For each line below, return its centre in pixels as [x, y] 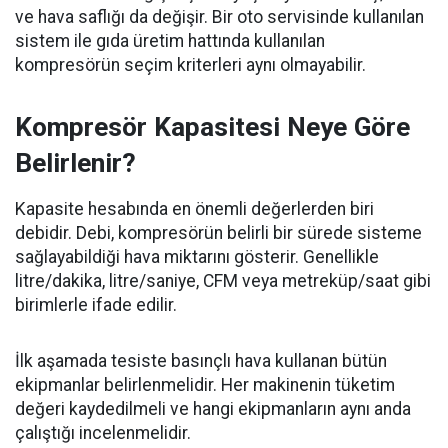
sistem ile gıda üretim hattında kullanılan [170, 41]
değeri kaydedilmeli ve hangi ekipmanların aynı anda [213, 409]
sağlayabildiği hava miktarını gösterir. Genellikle [197, 257]
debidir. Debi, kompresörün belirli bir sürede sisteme [218, 233]
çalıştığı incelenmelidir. [103, 433]
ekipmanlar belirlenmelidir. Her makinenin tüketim [205, 385]
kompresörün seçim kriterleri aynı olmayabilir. [190, 65]
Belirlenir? [75, 163]
